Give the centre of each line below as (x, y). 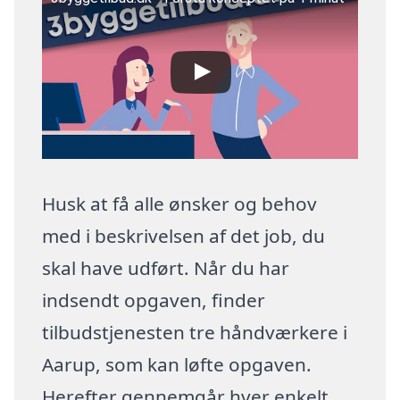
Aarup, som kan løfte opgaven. (177, 365)
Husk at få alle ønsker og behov (180, 204)
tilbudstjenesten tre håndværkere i (195, 333)
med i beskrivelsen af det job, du (184, 236)
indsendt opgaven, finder (154, 300)
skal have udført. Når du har (166, 268)
